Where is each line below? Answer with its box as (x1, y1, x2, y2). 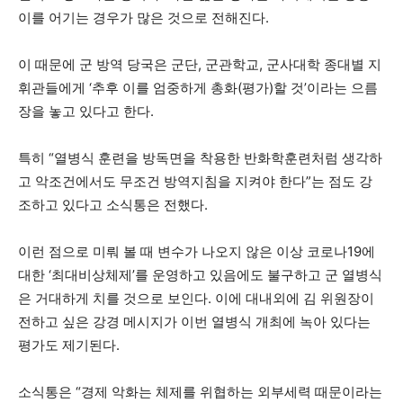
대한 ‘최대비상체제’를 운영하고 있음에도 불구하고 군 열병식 (18, 265, 382, 283)
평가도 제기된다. (18, 336, 120, 354)
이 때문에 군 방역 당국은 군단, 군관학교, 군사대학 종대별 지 (18, 55, 381, 73)
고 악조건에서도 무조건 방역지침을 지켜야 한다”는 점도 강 (18, 172, 372, 190)
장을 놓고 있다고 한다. (18, 102, 154, 120)
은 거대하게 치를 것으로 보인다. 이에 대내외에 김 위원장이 (18, 289, 374, 307)
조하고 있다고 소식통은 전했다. (18, 195, 208, 213)
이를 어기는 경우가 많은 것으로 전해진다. (18, 8, 269, 26)
